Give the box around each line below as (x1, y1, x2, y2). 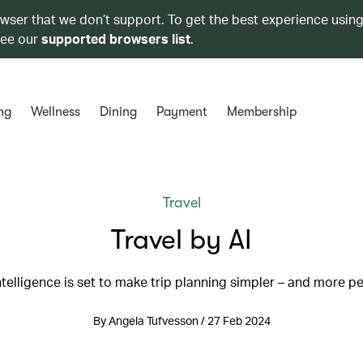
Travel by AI (111, 224, 252, 255)
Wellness (30, 105, 80, 119)
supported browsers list (41, 30, 190, 47)
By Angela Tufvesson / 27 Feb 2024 (92, 314, 271, 327)
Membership (226, 105, 297, 119)
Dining (99, 105, 137, 119)
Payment (156, 105, 207, 119)
